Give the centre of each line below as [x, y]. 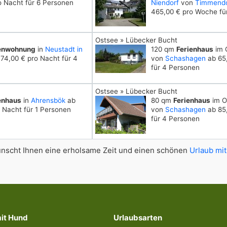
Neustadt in [64, 49]
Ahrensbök [48, 100]
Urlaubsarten [138, 218]
